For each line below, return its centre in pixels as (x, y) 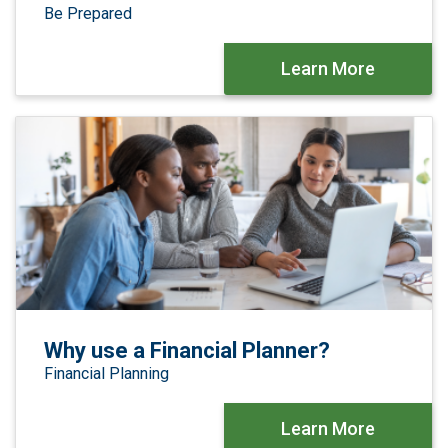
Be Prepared (88, 13)
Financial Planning (106, 374)
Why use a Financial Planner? (187, 351)
